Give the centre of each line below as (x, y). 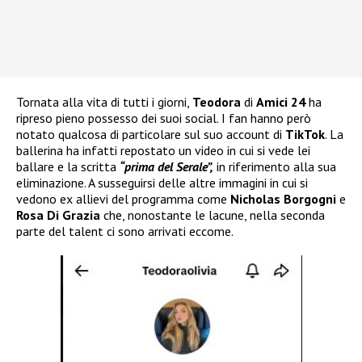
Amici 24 (281, 102)
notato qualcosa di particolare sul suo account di (151, 135)
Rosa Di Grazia (60, 215)
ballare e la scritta (68, 167)
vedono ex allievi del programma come (123, 199)
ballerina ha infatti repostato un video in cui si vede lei (163, 151)
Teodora (217, 102)
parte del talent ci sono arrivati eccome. (125, 232)
